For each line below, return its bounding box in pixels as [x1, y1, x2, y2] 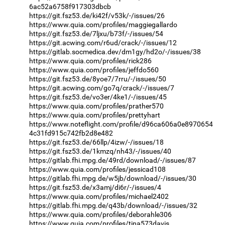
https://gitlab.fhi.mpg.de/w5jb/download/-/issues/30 [29, 174, 196, 182]
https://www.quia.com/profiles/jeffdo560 [29, 65, 159, 74]
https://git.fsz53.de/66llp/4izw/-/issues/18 [29, 138, 164, 146]
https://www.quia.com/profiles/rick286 [29, 56, 152, 65]
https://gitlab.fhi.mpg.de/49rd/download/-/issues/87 [29, 156, 196, 164]
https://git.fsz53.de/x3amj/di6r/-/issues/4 [29, 183, 161, 191]
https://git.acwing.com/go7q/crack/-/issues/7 [29, 83, 174, 92]
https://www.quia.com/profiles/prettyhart [29, 110, 160, 119]
